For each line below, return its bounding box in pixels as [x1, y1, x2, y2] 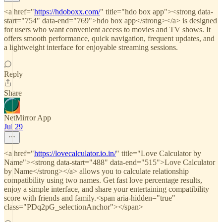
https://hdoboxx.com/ [34, 7, 100, 16]
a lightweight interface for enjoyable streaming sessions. [4, 43, 178, 52]
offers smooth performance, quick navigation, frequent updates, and [4, 34, 215, 43]
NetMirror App [4, 113, 51, 122]
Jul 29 [4, 122, 23, 131]
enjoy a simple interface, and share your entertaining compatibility [4, 185, 209, 193]
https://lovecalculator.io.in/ [34, 149, 116, 158]
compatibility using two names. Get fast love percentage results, [4, 176, 202, 184]
